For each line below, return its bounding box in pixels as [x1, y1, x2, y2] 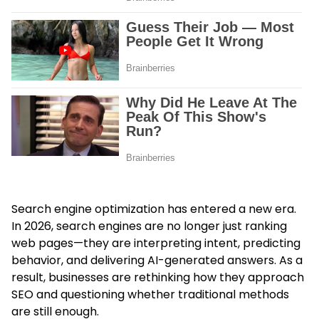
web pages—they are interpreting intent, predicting [11, 234, 300, 251]
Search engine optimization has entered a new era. [11, 200, 296, 217]
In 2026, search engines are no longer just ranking [11, 217, 287, 234]
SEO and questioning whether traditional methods [11, 286, 289, 303]
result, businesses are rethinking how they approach [11, 268, 304, 286]
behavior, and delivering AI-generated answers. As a [11, 251, 303, 268]
